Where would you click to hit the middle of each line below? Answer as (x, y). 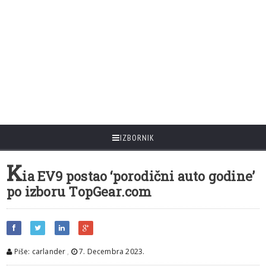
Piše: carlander (39, 251)
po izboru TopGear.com (79, 191)
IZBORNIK (137, 138)
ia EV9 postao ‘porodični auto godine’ (139, 176)
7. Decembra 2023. (111, 251)
